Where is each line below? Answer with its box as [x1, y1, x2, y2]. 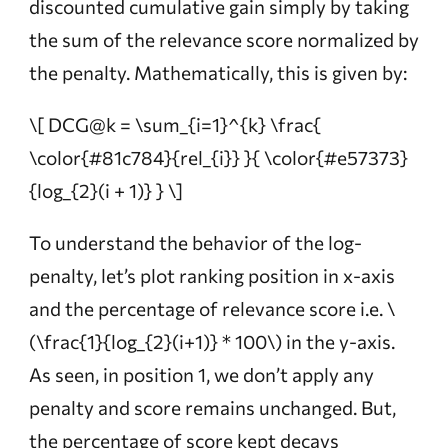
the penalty [28, 60, 126, 84]
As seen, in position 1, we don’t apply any [28, 362, 374, 386]
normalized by [296, 27, 419, 51]
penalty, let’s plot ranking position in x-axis [28, 263, 395, 287]
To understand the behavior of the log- [28, 230, 362, 254]
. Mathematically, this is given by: [125, 60, 407, 84]
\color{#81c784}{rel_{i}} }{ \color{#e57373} [28, 145, 408, 169]
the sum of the [28, 27, 159, 51]
